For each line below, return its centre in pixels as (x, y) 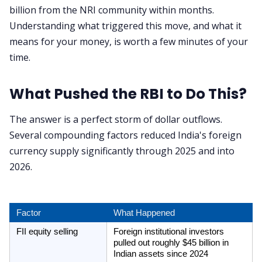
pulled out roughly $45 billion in (171, 243)
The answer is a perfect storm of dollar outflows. (116, 120)
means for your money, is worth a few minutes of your (129, 41)
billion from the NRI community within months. (112, 10)
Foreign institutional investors (168, 232)
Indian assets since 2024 (161, 254)
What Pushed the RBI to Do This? (128, 94)
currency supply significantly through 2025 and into (122, 151)
